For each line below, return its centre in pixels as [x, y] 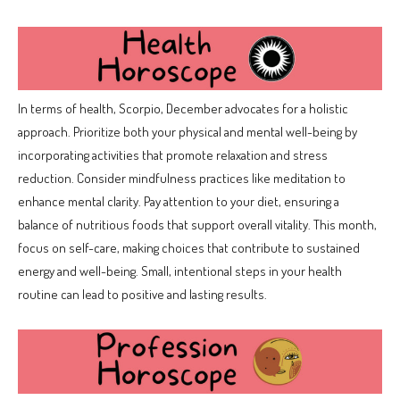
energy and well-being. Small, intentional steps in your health [180, 271]
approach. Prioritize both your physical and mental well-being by [187, 132]
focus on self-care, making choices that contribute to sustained [189, 248]
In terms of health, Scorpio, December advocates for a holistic [183, 109]
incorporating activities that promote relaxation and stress [173, 155]
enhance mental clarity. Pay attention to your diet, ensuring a [179, 202]
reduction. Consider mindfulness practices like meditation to [182, 179]
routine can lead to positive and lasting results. [142, 295]
